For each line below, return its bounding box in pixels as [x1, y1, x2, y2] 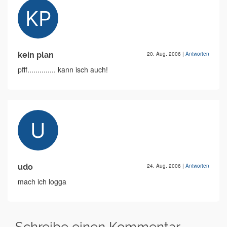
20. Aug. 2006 [147, 50, 182, 57]
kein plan [18, 50, 54, 60]
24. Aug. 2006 [147, 162, 182, 169]
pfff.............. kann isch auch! [18, 64, 108, 74]
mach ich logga [18, 176, 66, 186]
